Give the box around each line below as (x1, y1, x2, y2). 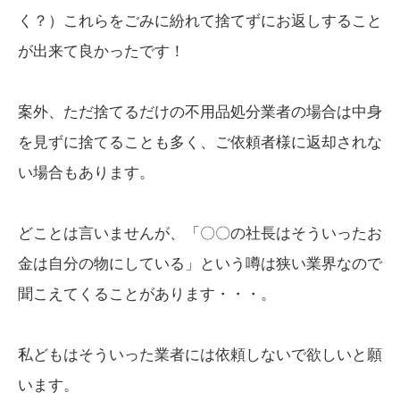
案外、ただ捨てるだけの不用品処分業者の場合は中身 (18, 104, 382, 121)
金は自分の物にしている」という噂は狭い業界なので (18, 255, 382, 273)
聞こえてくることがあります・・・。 (18, 286, 276, 304)
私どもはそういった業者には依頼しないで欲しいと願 (18, 346, 382, 364)
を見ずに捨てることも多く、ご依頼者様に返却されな (18, 134, 382, 152)
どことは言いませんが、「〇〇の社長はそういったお (18, 225, 382, 243)
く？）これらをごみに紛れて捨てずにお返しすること (18, 12, 382, 30)
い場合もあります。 (18, 164, 154, 182)
